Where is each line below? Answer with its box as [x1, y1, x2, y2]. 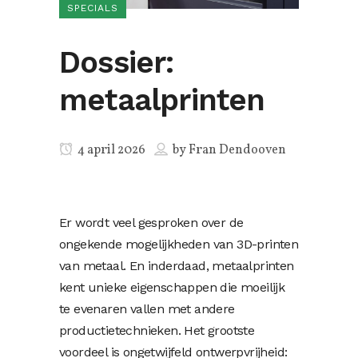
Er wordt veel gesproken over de [59, 214, 244, 230]
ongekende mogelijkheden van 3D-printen [59, 236, 299, 252]
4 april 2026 [75, 141, 145, 159]
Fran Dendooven [189, 141, 286, 159]
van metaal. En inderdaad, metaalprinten [59, 257, 294, 273]
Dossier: [59, 44, 174, 80]
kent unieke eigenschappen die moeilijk [59, 279, 285, 295]
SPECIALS [67, 2, 118, 14]
